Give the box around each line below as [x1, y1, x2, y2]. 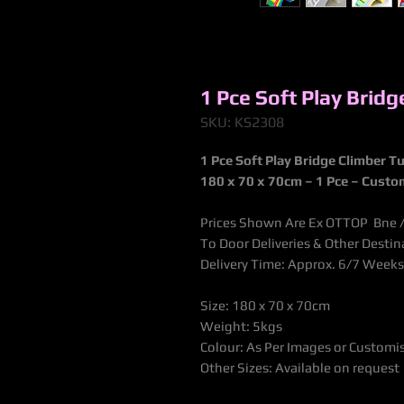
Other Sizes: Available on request [200, 360, 399, 376]
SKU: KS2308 [200, 114, 284, 132]
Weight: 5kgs [200, 318, 282, 335]
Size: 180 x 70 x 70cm [200, 298, 330, 314]
